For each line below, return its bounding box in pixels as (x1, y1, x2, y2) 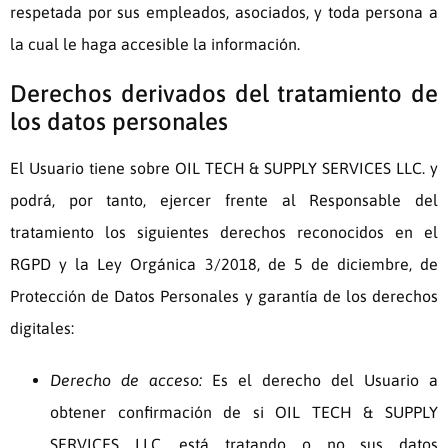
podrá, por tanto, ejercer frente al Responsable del (10, 191, 438, 210)
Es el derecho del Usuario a (202, 371, 438, 390)
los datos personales (10, 108, 228, 136)
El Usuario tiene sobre (10, 159, 175, 178)
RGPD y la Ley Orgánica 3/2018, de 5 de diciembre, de (10, 255, 438, 274)
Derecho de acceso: (50, 371, 202, 390)
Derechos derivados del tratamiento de (10, 80, 438, 108)
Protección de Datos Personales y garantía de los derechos (10, 287, 438, 306)
